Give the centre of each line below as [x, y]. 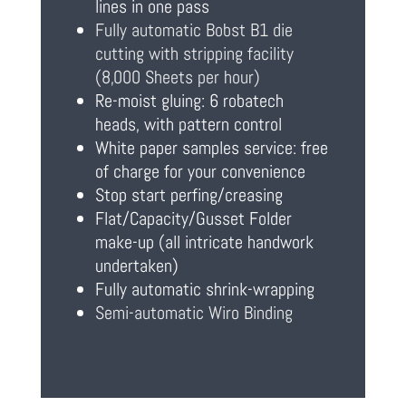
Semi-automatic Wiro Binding [193, 313]
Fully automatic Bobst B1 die [193, 30]
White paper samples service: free [211, 148]
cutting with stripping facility [194, 54]
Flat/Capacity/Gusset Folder [193, 219]
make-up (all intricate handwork [204, 242]
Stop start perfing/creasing [188, 195]
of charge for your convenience [200, 172]
